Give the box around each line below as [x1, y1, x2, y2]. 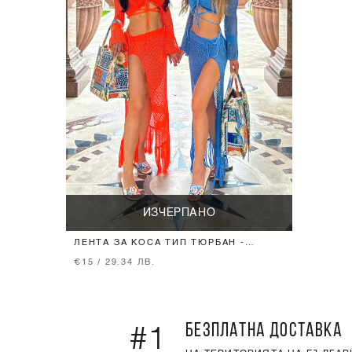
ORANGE [73, 250, 120, 259]
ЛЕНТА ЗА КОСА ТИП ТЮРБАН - [73, 239, 245, 248]
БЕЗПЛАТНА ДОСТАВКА [185, 321, 343, 341]
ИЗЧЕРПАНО [142, 207, 216, 218]
